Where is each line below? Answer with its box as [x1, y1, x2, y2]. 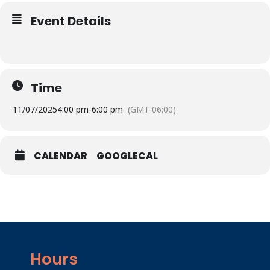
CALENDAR [34, 149, 87, 163]
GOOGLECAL [96, 149, 158, 163]
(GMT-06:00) [128, 104, 176, 115]
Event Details [31, 13, 111, 30]
